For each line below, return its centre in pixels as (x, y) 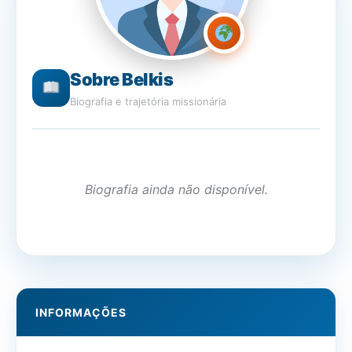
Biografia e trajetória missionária (148, 101)
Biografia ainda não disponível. (176, 189)
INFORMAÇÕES (81, 312)
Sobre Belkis (121, 79)
